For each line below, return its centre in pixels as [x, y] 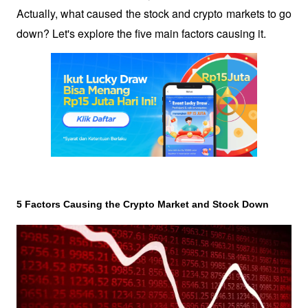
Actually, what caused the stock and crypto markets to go [154, 13]
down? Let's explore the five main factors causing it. [141, 33]
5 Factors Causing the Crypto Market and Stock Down [143, 204]
